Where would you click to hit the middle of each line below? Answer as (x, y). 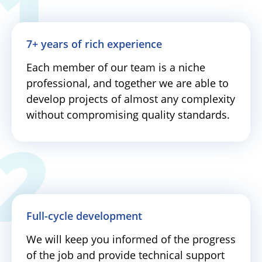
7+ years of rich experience (94, 44)
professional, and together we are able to (127, 83)
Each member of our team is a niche (116, 67)
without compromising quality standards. (128, 114)
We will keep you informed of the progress (131, 239)
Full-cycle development (84, 216)
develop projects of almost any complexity (131, 99)
